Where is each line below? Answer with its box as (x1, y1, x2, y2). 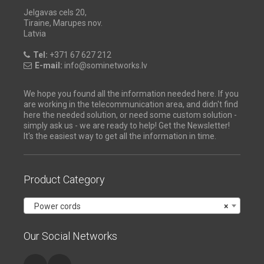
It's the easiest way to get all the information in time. (24, 131, 216, 141)
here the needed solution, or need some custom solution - (24, 110, 237, 120)
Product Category (24, 173, 105, 186)
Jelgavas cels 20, (24, 7, 87, 17)
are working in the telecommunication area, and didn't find (24, 99, 238, 109)
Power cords (29, 201, 81, 211)
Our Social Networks (24, 229, 117, 242)
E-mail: (35, 60, 62, 70)
